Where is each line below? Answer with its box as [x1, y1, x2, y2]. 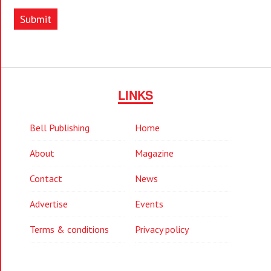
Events [135, 197, 164, 210]
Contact [30, 172, 62, 184]
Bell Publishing [30, 121, 90, 134]
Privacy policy [135, 223, 189, 235]
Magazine [135, 146, 174, 159]
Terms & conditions [30, 223, 109, 235]
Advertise [30, 197, 68, 210]
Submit [20, 12, 51, 27]
